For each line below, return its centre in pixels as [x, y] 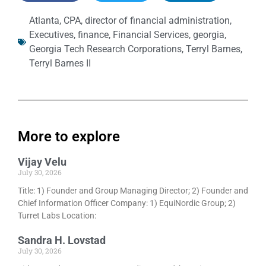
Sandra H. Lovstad [62, 240]
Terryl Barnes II [60, 64]
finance [93, 35]
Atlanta [44, 21]
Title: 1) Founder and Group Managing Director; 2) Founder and [133, 191]
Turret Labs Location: [57, 216]
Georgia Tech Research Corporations [105, 49]
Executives [51, 35]
